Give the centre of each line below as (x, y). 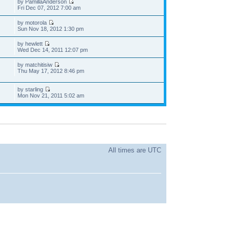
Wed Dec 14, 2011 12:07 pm (52, 50)
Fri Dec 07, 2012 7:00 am (49, 8)
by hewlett (31, 44)
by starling (31, 90)
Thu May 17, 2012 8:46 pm (51, 71)
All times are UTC (135, 150)
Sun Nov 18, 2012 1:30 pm (50, 29)
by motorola (33, 23)
